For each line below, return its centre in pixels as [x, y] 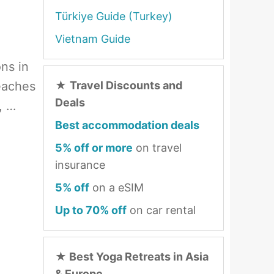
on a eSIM [117, 187]
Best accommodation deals [127, 125]
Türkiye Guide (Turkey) [114, 16]
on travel [157, 148]
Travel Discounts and [126, 85]
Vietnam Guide [93, 39]
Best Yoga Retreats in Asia [138, 257]
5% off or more [94, 148]
